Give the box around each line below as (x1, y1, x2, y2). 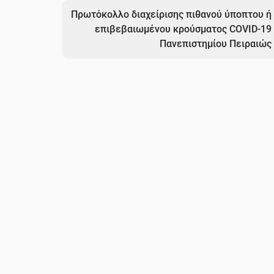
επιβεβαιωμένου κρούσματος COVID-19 (94, 23, 272, 35)
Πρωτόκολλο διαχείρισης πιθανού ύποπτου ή (70, 8, 272, 20)
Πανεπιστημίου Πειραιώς (159, 37, 272, 50)
